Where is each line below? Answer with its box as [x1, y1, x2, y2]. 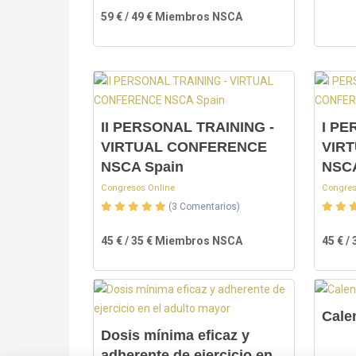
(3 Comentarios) [168, 201, 240, 212]
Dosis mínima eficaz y [101, 327, 250, 343]
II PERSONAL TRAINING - [101, 119, 274, 135]
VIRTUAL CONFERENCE [101, 139, 267, 155]
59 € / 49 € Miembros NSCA [101, 10, 242, 23]
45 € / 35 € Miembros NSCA [101, 234, 242, 247]
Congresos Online [101, 183, 175, 193]
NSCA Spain [101, 159, 184, 175]
